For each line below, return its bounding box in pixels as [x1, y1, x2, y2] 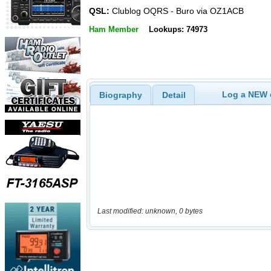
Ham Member [89, 24, 139, 34]
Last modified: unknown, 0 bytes [97, 207, 203, 216]
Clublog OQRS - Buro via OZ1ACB [109, 6, 244, 16]
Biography [99, 90, 142, 100]
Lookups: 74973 [148, 24, 207, 34]
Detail [162, 90, 186, 100]
